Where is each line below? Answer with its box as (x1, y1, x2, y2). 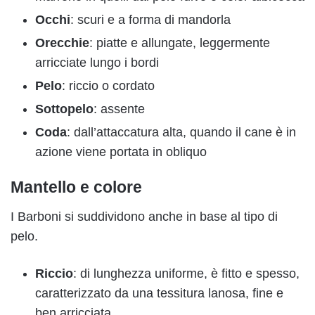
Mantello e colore (11, 178, 142, 197)
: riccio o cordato (62, 79, 155, 94)
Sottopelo (35, 102, 94, 117)
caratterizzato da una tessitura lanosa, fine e (35, 285, 283, 300)
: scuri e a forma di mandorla (70, 13, 231, 27)
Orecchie (35, 36, 89, 51)
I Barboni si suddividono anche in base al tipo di (11, 209, 278, 224)
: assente (94, 102, 145, 117)
